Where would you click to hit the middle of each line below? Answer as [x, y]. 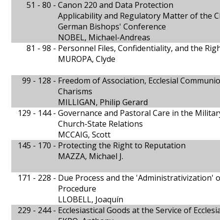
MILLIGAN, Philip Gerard [103, 102]
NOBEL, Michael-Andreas [104, 37]
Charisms [75, 91]
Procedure [77, 189]
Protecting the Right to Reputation [122, 145]
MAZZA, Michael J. [91, 156]
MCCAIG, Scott [84, 135]
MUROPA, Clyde [87, 59]
